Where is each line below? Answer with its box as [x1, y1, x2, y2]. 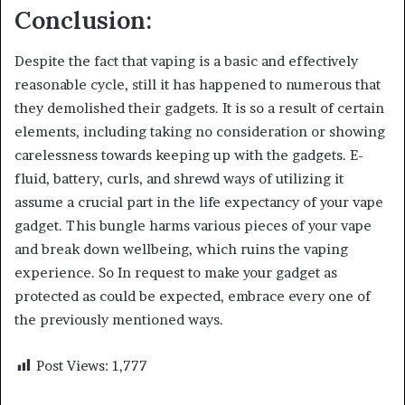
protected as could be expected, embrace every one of [14, 287, 371, 305]
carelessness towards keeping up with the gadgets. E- [14, 146, 363, 164]
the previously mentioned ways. [14, 310, 223, 328]
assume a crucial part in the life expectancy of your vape [14, 193, 383, 211]
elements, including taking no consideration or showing [14, 122, 385, 140]
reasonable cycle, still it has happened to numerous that [14, 75, 381, 93]
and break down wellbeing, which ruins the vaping [14, 240, 348, 258]
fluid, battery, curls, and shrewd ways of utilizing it [14, 169, 344, 187]
